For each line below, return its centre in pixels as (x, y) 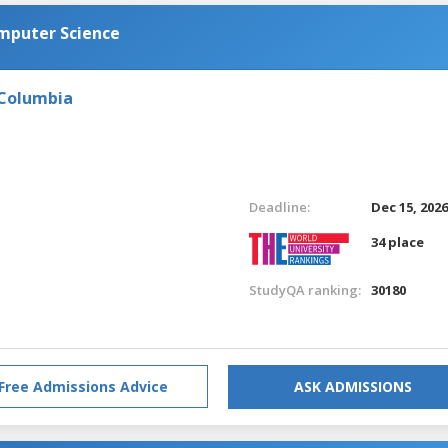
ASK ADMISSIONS (353, 386)
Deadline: (279, 206)
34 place (398, 241)
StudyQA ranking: (304, 289)
